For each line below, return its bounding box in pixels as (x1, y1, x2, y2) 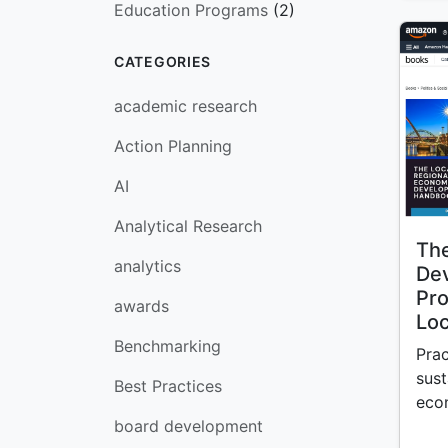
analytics (114, 256, 181, 276)
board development (114, 416, 263, 436)
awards (114, 296, 169, 316)
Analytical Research (114, 216, 262, 236)
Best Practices (114, 376, 222, 396)
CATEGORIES (114, 53, 211, 70)
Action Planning (114, 136, 232, 156)
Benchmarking (114, 336, 221, 356)
